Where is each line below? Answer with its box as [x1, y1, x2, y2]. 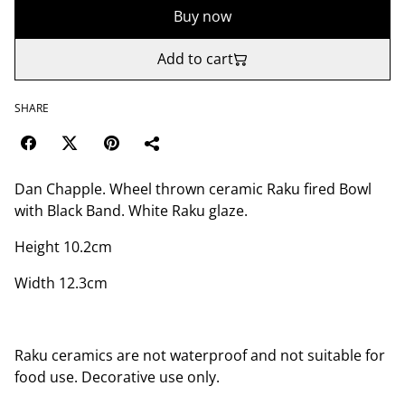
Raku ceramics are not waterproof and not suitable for [14, 345, 385, 365]
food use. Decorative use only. [14, 367, 220, 387]
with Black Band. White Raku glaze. [14, 201, 248, 221]
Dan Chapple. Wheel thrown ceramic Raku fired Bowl [14, 179, 372, 199]
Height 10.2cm [14, 237, 112, 257]
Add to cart [157, 49, 233, 69]
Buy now [174, 6, 231, 26]
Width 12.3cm [14, 273, 108, 293]
